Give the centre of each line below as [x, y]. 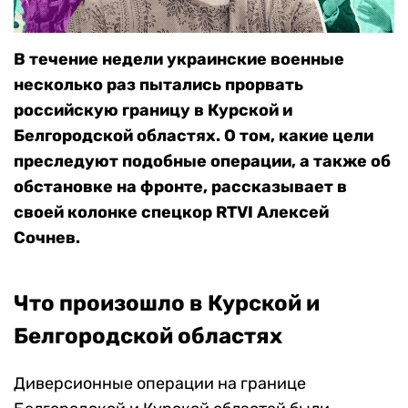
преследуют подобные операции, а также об [202, 162]
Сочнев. [47, 238]
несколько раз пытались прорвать [158, 85]
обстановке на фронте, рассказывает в [180, 187]
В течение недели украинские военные [179, 60]
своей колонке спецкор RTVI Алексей [171, 213]
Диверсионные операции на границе [160, 384]
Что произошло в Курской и [167, 304]
